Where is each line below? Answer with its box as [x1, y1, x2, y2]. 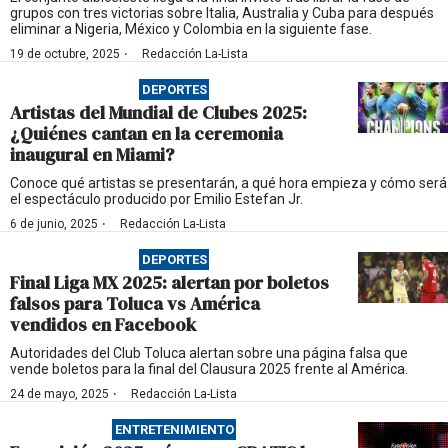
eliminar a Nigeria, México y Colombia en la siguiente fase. [10, 21, 372, 37]
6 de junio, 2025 [10, 217, 98, 231]
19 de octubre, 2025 [10, 47, 120, 61]
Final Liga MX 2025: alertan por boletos [10, 270, 329, 295]
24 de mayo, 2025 [10, 387, 109, 401]
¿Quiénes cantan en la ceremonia [10, 121, 283, 146]
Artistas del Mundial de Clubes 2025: [10, 100, 307, 125]
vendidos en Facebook [10, 312, 196, 337]
